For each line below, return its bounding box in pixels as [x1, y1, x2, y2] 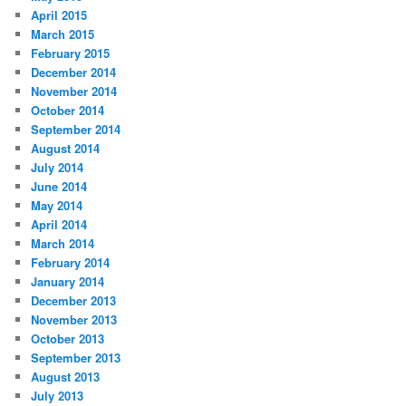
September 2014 [31, 120, 121, 138]
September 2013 [31, 348, 121, 366]
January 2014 [31, 272, 105, 290]
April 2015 [31, 5, 88, 24]
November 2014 [31, 82, 118, 100]
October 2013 [31, 329, 105, 347]
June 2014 [31, 177, 88, 195]
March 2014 [31, 234, 95, 252]
